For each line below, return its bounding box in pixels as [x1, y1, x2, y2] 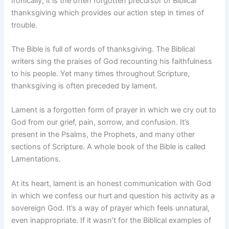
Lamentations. [11, 154, 61, 164]
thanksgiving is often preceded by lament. [11, 81, 158, 90]
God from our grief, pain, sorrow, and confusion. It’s [11, 118, 190, 127]
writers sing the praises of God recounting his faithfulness [11, 56, 213, 66]
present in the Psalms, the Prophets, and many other [11, 130, 195, 140]
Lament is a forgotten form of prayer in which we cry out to [11, 105, 217, 115]
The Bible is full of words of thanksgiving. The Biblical [11, 44, 195, 54]
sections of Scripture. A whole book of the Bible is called [11, 142, 206, 152]
